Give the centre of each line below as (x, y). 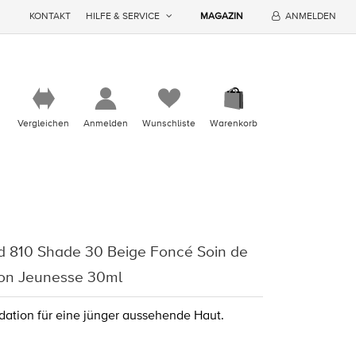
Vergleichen (43, 124)
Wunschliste (169, 124)
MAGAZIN (222, 16)
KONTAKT (50, 16)
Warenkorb (234, 124)
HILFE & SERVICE (123, 16)
